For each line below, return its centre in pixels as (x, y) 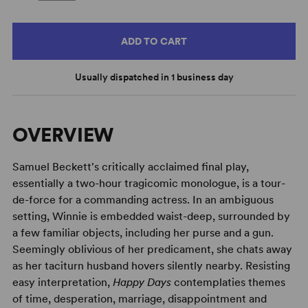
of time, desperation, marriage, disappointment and (139, 298)
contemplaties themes (228, 282)
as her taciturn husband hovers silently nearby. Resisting (151, 265)
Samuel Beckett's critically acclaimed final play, (130, 166)
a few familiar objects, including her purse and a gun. (143, 232)
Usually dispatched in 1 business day (154, 77)
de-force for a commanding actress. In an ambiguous (143, 199)
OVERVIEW (63, 134)
